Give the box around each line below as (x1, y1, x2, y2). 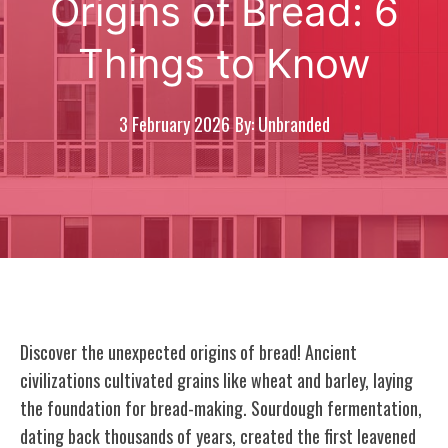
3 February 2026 (118, 110, 230, 137)
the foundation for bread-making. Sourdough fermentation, (20, 394, 422, 421)
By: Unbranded (234, 110, 330, 137)
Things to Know (77, 38, 371, 88)
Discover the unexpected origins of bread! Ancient (20, 338, 357, 365)
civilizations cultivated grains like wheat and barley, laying (20, 366, 413, 393)
